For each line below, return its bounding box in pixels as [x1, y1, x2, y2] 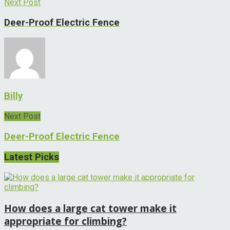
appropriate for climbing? [4, 214, 127, 227]
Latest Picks [4, 151, 59, 163]
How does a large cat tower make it [4, 201, 177, 215]
